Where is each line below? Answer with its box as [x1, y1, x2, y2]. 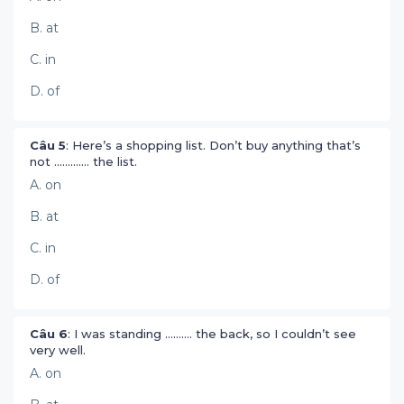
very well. [30, 343, 89, 357]
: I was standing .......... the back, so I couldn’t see [68, 326, 356, 341]
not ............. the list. [30, 154, 141, 169]
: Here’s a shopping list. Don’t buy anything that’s [66, 138, 361, 152]
